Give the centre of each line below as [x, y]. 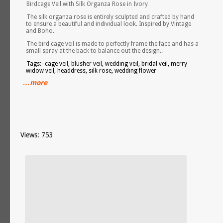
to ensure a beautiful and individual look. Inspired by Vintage [109, 24]
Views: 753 [37, 135]
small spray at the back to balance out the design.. [95, 51]
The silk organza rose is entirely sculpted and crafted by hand [111, 17]
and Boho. [40, 31]
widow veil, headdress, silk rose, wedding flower [91, 71]
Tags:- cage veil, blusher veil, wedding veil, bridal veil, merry [107, 64]
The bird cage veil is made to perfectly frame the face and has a [113, 44]
